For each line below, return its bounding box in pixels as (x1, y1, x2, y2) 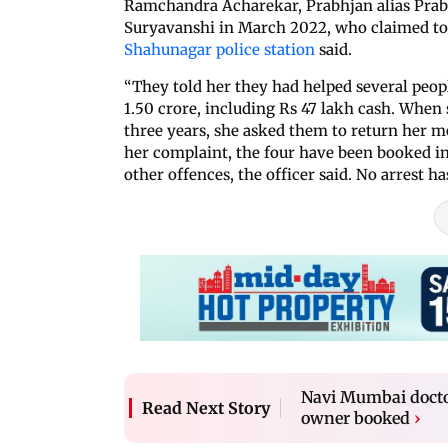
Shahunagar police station (124, 39, 315, 59)
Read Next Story (142, 397, 270, 418)
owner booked (301, 407, 410, 428)
